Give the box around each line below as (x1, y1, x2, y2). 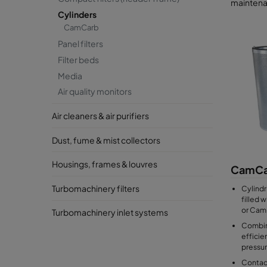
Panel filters (58, 38, 103, 49)
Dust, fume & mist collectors (52, 134, 160, 145)
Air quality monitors (58, 86, 132, 97)
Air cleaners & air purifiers (52, 110, 149, 121)
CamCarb (64, 23, 99, 33)
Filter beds (58, 54, 99, 65)
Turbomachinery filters (52, 182, 139, 194)
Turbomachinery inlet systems (52, 207, 168, 218)
